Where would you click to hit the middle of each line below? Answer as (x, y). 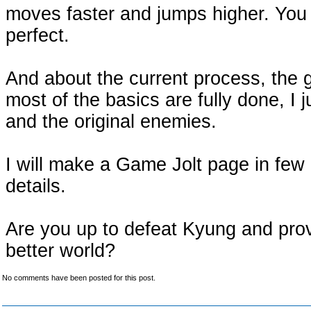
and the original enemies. (111, 121)
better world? (60, 251)
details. (36, 186)
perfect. (37, 35)
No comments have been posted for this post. (79, 278)
